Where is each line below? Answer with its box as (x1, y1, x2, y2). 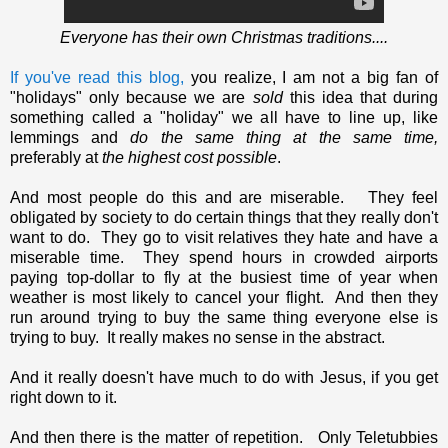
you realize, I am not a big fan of (183, 68, 439, 86)
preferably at (10, 148, 102, 166)
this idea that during (282, 88, 439, 106)
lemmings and (10, 128, 131, 146)
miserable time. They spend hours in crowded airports (10, 248, 438, 266)
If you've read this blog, (10, 68, 184, 86)
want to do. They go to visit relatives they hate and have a (10, 228, 438, 246)
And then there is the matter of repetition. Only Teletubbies (10, 428, 438, 446)
